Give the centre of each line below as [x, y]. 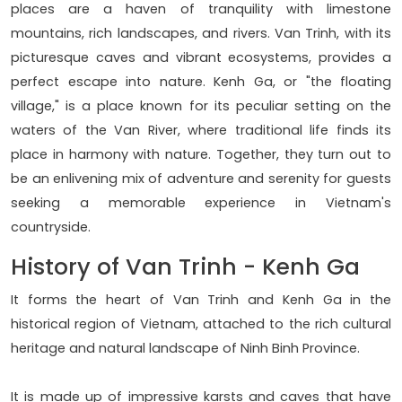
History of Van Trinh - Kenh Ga [185, 267]
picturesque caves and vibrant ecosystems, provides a [201, 58]
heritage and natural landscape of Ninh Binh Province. [185, 349]
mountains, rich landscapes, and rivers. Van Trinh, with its [201, 34]
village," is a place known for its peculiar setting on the [201, 106]
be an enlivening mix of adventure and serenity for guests [201, 179]
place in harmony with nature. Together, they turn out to [201, 155]
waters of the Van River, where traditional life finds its [201, 131]
